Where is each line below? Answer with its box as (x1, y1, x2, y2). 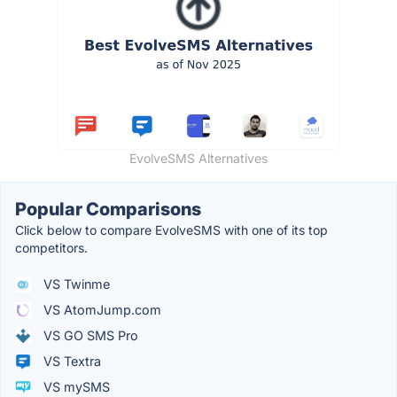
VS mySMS (40, 379, 110, 395)
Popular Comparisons (15, 198, 201, 221)
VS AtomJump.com (40, 302, 161, 318)
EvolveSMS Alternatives (129, 151, 268, 167)
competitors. (15, 240, 88, 256)
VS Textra (40, 354, 101, 370)
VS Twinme (40, 276, 110, 292)
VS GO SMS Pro (40, 328, 138, 344)
